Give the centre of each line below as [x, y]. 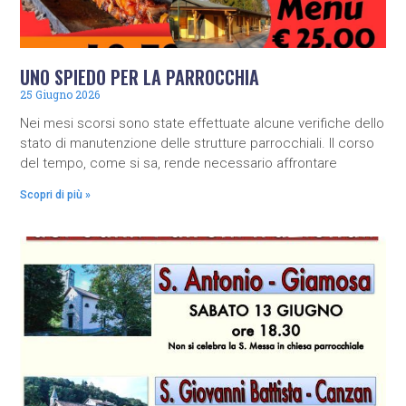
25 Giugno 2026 [60, 94]
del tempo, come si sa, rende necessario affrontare [179, 163]
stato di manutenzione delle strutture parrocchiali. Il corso [198, 143]
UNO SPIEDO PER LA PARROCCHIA [140, 77]
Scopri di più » [56, 194]
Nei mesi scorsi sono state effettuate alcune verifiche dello [203, 123]
